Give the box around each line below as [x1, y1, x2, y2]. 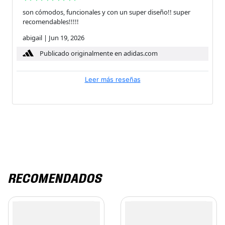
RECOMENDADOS [8, 170, 101, 185]
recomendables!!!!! [23, 17, 79, 26]
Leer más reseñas [84, 75, 141, 83]
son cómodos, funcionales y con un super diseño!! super [23, 7, 190, 17]
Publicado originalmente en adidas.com [40, 49, 158, 58]
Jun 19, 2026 [49, 33, 84, 42]
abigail [23, 33, 42, 42]
